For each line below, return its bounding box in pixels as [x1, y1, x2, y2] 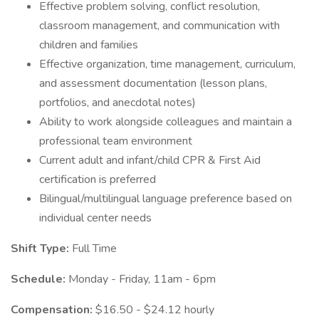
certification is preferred [39, 172, 156, 187]
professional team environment [39, 133, 192, 149]
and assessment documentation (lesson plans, [39, 75, 267, 91]
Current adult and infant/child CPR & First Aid [39, 152, 261, 168]
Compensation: [11, 302, 95, 318]
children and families [39, 37, 138, 53]
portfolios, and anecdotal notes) [39, 95, 196, 110]
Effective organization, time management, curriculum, [39, 56, 296, 72]
